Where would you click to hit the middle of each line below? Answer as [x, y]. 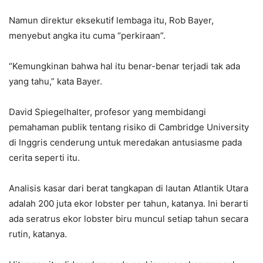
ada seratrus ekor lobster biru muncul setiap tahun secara [129, 218]
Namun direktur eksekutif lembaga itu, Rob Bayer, [111, 20]
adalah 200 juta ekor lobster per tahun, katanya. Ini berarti [129, 203]
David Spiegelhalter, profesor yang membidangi [107, 112]
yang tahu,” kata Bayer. [55, 81]
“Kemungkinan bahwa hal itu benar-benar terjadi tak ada [124, 66]
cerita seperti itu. [44, 157]
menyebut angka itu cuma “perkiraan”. [87, 35]
